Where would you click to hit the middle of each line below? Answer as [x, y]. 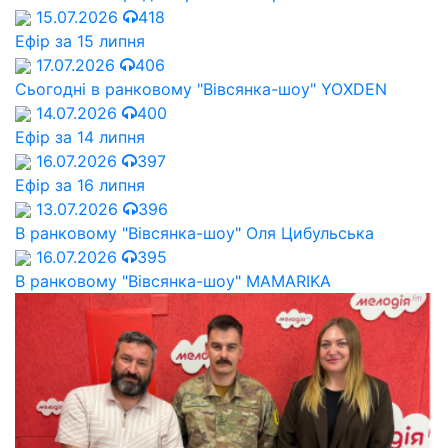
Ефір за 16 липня [80, 184]
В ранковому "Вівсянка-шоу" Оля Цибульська [194, 232]
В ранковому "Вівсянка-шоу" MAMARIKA [173, 280]
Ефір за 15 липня [80, 40]
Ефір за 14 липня [80, 136]
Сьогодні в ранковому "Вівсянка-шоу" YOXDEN [201, 88]
